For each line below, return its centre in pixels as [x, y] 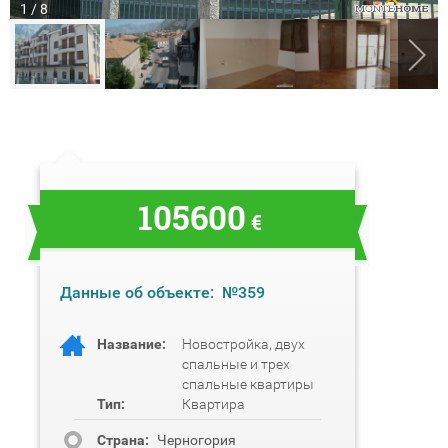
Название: [131, 344]
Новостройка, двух [243, 344]
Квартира [213, 404]
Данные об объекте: [137, 293]
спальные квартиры [248, 384]
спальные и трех [236, 364]
